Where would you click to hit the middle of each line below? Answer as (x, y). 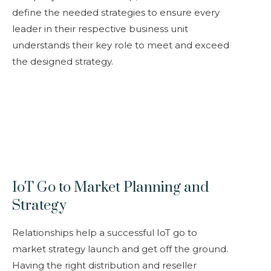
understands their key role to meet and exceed (121, 45)
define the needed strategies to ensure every (116, 12)
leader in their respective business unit (100, 29)
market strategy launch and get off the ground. (120, 249)
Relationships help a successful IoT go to (105, 233)
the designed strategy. (63, 61)
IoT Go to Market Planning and (110, 188)
